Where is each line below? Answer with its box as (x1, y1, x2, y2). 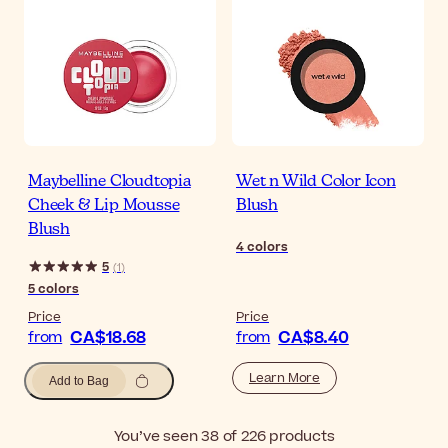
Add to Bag (49, 374, 109, 389)
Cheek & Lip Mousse (28, 198, 180, 215)
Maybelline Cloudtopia (28, 174, 191, 191)
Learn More (249, 369, 320, 388)
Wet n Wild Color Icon (236, 174, 396, 191)
